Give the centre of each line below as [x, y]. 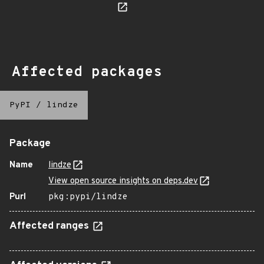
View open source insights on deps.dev [123, 181]
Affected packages [87, 72]
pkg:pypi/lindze [88, 197]
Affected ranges [50, 226]
